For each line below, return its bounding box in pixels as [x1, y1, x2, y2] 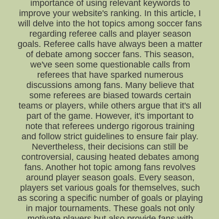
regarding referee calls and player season [29, 29, 191, 39]
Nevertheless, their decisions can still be [32, 142, 189, 152]
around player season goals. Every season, [25, 173, 195, 182]
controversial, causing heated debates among [21, 152, 199, 162]
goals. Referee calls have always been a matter [18, 39, 203, 49]
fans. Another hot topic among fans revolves [24, 162, 196, 172]
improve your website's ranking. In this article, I [19, 8, 201, 18]
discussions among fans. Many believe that [26, 80, 194, 90]
